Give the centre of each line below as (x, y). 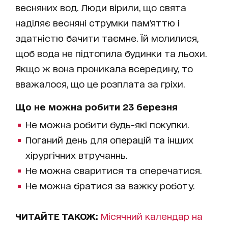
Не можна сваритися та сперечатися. (113, 170)
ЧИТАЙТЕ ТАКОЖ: (58, 216)
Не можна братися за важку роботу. (110, 185)
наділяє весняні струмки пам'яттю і (97, 22)
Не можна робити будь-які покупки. (107, 124)
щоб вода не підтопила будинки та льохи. (111, 53)
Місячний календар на (152, 216)
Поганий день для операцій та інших (109, 139)
